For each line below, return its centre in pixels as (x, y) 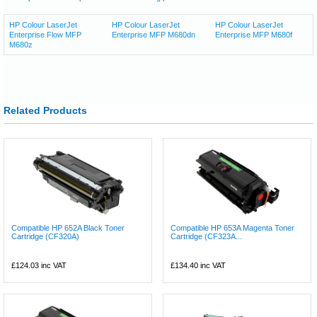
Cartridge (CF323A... (207, 236)
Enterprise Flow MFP (45, 34)
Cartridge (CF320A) (45, 236)
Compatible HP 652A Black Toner (68, 227)
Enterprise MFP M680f (253, 34)
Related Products (45, 110)
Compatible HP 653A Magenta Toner (233, 227)
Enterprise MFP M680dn (154, 34)
